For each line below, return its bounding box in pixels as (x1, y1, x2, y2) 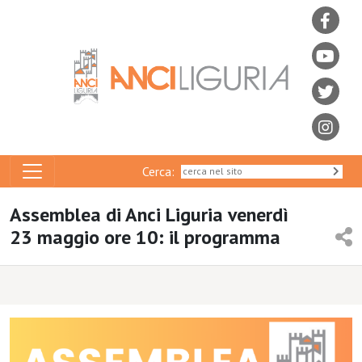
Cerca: (142, 162, 181, 179)
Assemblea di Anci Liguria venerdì (10, 202, 288, 227)
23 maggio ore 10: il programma (10, 225, 280, 250)
